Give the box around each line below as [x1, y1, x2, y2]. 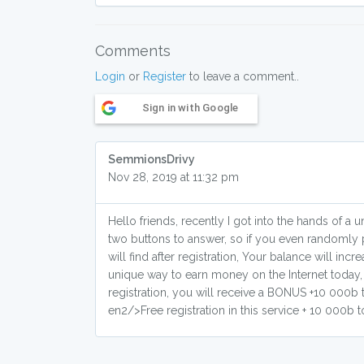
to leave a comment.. [186, 70, 299, 83]
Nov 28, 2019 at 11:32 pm [108, 171, 239, 184]
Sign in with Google [141, 102, 239, 114]
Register [143, 70, 186, 83]
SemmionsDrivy [108, 153, 195, 166]
